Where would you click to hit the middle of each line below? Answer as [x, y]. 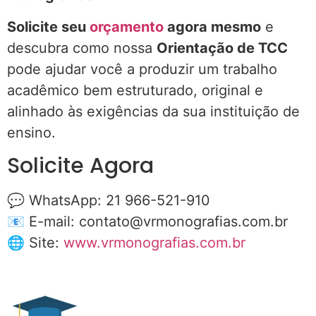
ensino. [31, 132]
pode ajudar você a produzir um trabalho [142, 69]
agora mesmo [212, 26]
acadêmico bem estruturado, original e [135, 90]
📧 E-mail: [43, 221]
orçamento [127, 26]
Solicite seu [48, 26]
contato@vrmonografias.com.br [183, 221]
